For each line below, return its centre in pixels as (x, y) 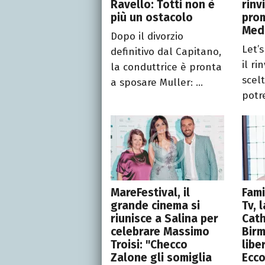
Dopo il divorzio (147, 36)
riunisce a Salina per (164, 218)
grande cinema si (155, 205)
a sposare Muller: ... (157, 82)
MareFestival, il (150, 192)
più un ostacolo (152, 17)
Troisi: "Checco (149, 244)
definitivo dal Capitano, (166, 51)
